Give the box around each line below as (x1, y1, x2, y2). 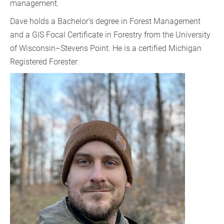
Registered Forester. (10, 57, 79, 67)
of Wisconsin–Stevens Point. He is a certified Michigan (10, 43, 201, 53)
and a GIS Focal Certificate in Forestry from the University (10, 30, 210, 40)
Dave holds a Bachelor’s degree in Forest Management (10, 16, 200, 26)
